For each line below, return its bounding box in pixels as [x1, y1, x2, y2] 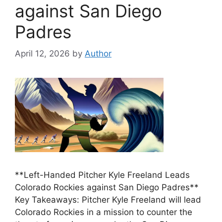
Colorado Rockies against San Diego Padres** [15, 182, 199, 192]
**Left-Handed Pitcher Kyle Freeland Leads [15, 170, 190, 180]
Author [85, 49, 111, 58]
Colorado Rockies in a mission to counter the [15, 207, 192, 217]
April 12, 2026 [15, 49, 70, 58]
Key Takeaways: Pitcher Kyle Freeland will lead [15, 195, 201, 205]
